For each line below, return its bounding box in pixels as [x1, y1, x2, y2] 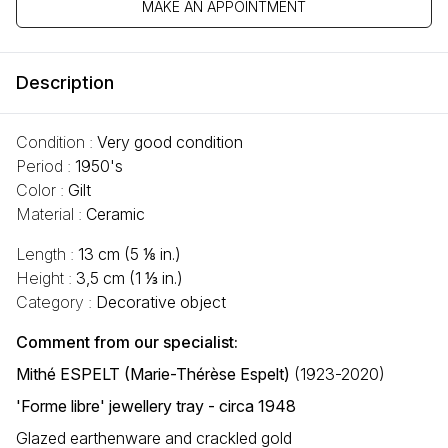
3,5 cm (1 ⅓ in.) [76, 268, 183, 289]
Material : [16, 204, 86, 225]
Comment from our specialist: [16, 332, 238, 353]
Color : [16, 180, 68, 201]
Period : [16, 156, 75, 177]
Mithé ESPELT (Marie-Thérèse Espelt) [16, 364, 290, 385]
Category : [16, 292, 96, 313]
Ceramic [86, 204, 145, 225]
